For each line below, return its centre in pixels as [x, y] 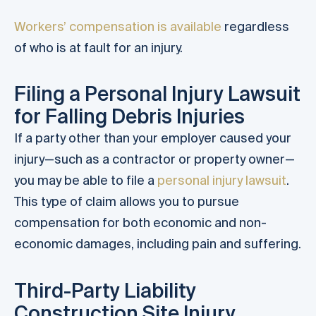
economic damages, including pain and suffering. [158, 244]
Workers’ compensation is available [118, 26]
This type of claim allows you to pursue [127, 202]
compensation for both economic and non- [140, 223]
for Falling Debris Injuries [129, 116]
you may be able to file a [86, 181]
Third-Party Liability [105, 290]
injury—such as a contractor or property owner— [154, 159]
